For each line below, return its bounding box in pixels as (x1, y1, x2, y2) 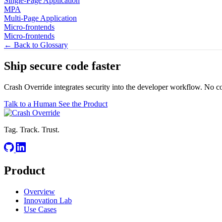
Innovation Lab (24, 196, 72, 205)
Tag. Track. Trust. (4, 125, 59, 134)
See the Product (58, 100, 108, 109)
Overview (24, 187, 55, 196)
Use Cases (24, 205, 56, 214)
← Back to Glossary (4, 40, 68, 49)
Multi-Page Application (4, 13, 77, 22)
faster (92, 59, 121, 73)
